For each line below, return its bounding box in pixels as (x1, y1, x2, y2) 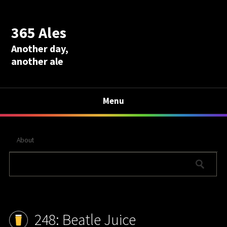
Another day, (11, 42, 69, 55)
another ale (11, 54, 64, 67)
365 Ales (11, 22, 67, 42)
